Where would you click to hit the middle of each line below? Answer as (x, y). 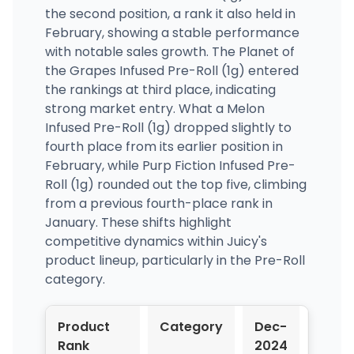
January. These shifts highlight (138, 222)
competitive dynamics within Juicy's (156, 241)
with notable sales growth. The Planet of (169, 51)
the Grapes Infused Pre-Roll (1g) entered (171, 70)
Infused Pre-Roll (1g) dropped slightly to (168, 127)
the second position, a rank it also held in (170, 13)
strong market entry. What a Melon (154, 108)
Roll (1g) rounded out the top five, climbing (175, 184)
